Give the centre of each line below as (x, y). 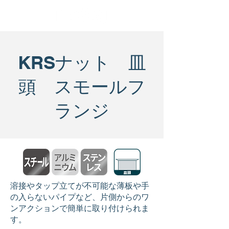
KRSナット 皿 (82, 62)
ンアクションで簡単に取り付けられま (80, 208)
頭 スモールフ (82, 86)
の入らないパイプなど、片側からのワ (80, 197)
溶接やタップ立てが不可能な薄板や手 (80, 186)
